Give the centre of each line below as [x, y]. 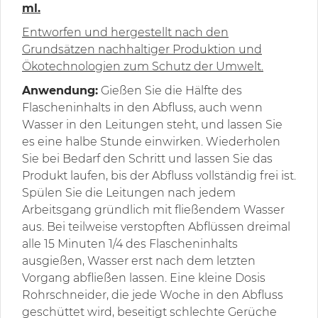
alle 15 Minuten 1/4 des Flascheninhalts [130, 244]
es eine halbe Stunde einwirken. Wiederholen [151, 142]
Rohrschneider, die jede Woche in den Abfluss [153, 295]
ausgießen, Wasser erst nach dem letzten [139, 261]
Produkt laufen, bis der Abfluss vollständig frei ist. [159, 176]
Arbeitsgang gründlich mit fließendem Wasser [153, 210]
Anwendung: [60, 91]
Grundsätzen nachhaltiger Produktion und [142, 50]
